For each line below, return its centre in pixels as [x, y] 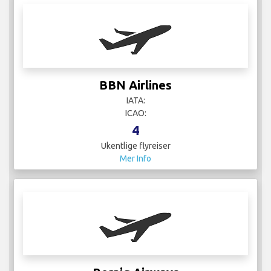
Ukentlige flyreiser [135, 146]
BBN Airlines [135, 85]
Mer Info [135, 159]
